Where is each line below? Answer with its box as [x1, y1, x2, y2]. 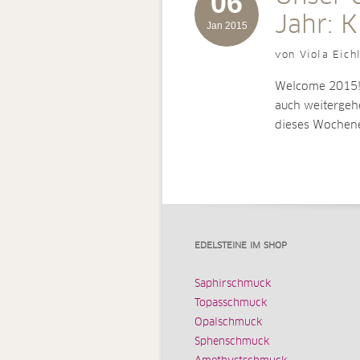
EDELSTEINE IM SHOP [194, 241, 287, 250]
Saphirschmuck [194, 279, 271, 289]
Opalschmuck [194, 317, 262, 328]
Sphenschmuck [194, 337, 269, 347]
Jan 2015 [206, 19, 247, 31]
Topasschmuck [194, 298, 267, 309]
